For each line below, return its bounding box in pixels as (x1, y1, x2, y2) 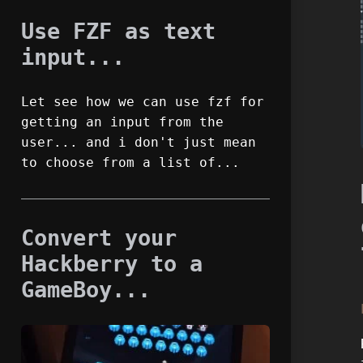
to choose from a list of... (21, 156, 240, 171)
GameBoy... (21, 276, 151, 302)
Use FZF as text (21, 18, 216, 44)
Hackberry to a (21, 250, 203, 276)
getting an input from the (21, 115, 224, 130)
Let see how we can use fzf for (21, 95, 264, 110)
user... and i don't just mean (21, 135, 256, 151)
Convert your (21, 224, 177, 250)
